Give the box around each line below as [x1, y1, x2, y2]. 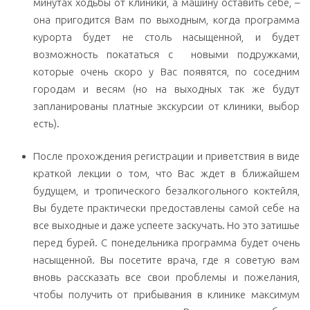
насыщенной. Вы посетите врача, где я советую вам [33, 254, 300, 266]
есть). [33, 117, 60, 129]
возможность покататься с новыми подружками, [33, 48, 300, 60]
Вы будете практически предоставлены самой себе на [33, 202, 300, 215]
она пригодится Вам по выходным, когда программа [33, 13, 300, 26]
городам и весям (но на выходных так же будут [33, 82, 300, 95]
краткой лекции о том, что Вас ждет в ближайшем [33, 167, 300, 180]
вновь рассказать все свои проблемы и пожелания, [33, 271, 300, 284]
